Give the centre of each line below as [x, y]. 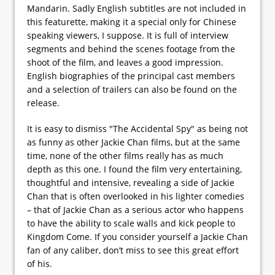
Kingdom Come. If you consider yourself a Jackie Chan [137, 236]
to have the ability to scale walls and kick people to [131, 223]
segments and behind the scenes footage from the [131, 48]
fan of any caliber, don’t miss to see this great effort [133, 250]
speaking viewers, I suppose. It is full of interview [128, 35]
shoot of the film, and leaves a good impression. [125, 62]
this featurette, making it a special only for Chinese [132, 21]
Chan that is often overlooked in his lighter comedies [136, 196]
